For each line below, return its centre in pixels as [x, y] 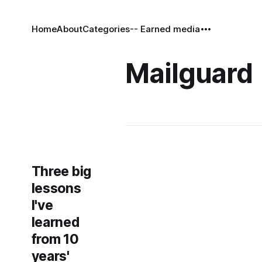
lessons [56, 188]
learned [55, 222]
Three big [61, 171]
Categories [106, 29]
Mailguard [189, 73]
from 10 [55, 239]
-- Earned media [165, 29]
